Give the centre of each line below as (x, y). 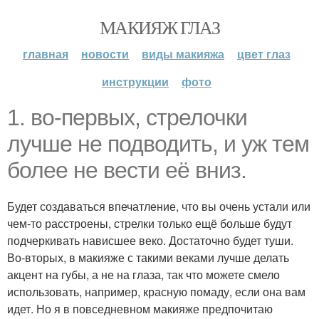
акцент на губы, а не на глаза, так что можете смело (143, 274)
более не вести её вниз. (127, 170)
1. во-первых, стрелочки (127, 117)
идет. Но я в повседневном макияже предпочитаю (140, 309)
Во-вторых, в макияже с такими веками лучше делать (148, 257)
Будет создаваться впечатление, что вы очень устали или (159, 206)
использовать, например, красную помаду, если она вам (156, 292)
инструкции (135, 82)
